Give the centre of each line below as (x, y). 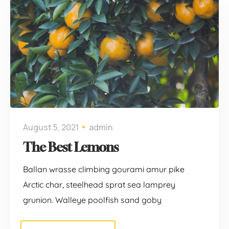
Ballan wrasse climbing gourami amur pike (104, 169)
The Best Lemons (71, 147)
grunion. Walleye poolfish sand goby (92, 200)
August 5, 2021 (51, 127)
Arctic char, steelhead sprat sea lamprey (99, 184)
